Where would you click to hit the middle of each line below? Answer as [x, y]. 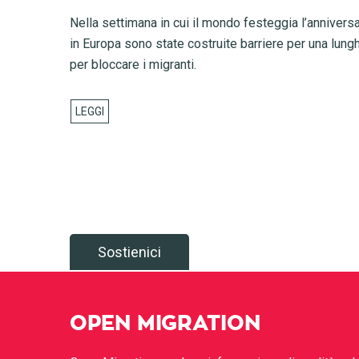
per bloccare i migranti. [133, 65]
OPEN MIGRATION [165, 324]
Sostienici [129, 252]
